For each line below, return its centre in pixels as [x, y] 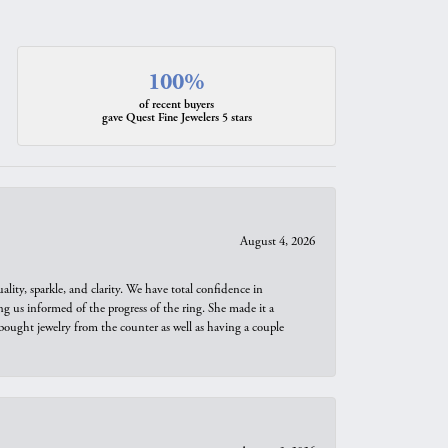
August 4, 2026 [277, 241]
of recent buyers [177, 104]
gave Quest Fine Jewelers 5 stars [176, 117]
